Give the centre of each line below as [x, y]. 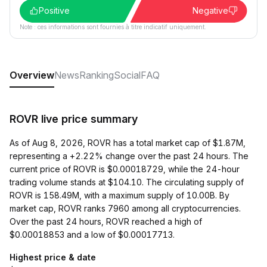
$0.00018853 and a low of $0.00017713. [92, 235]
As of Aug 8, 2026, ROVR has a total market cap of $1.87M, [128, 143]
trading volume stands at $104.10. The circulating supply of [127, 182]
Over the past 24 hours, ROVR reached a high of [106, 221]
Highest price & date [53, 257]
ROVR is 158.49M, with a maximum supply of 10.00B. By [119, 195]
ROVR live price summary [74, 119]
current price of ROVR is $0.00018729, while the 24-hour [125, 169]
